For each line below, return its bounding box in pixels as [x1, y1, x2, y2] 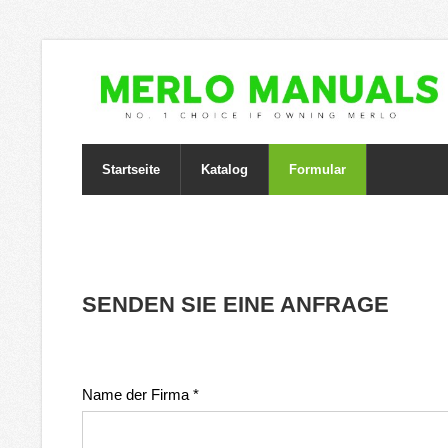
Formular [289, 162, 346, 177]
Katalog [201, 162, 248, 177]
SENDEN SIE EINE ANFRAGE [82, 292, 389, 318]
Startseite [102, 162, 160, 177]
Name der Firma [82, 386, 193, 404]
